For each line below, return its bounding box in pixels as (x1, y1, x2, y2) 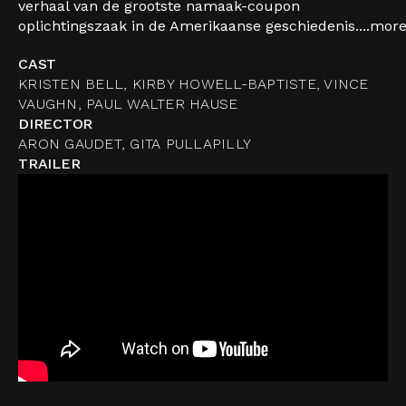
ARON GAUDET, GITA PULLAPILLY (18, 135, 251, 152)
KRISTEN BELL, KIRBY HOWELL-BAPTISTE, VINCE (18, 75, 369, 92)
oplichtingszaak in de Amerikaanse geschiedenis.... (18, 17, 370, 34)
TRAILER (18, 155, 81, 172)
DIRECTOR (18, 115, 92, 132)
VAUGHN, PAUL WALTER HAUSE (18, 95, 238, 112)
